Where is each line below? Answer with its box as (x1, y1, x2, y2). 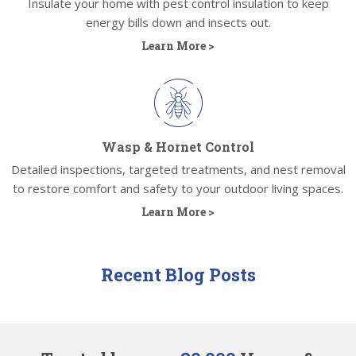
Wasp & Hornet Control (102, 138, 254, 156)
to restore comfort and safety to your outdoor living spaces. (13, 180, 343, 197)
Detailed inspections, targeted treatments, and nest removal (10, 161, 346, 178)
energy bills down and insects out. (85, 14, 271, 31)
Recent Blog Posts (100, 263, 256, 287)
